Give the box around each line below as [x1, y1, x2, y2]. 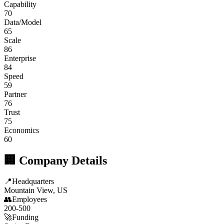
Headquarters [12, 177, 54, 186]
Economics [4, 125, 39, 134]
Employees [12, 195, 47, 204]
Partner [4, 89, 26, 98]
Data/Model [4, 17, 41, 26]
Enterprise [4, 53, 36, 62]
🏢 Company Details [4, 153, 107, 167]
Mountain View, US [4, 186, 67, 195]
